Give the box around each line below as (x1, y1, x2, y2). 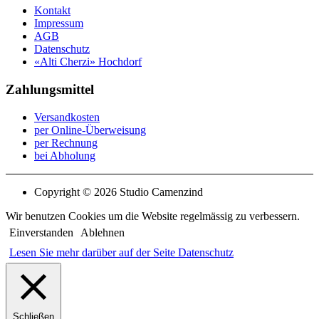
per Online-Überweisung (34, 123, 146, 136)
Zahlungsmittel (6, 81, 94, 97)
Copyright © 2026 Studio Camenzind (34, 185, 203, 198)
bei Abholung (34, 149, 95, 162)
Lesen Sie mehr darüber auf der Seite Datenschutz (9, 246, 234, 258)
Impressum (34, 17, 83, 30)
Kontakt (34, 4, 70, 17)
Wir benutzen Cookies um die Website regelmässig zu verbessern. (6, 209, 300, 222)
